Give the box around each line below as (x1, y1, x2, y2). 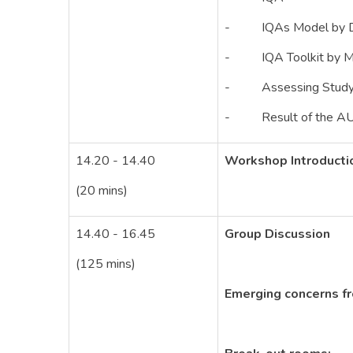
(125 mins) (76, 255, 136, 273)
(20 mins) (76, 182, 128, 199)
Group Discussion (225, 225, 330, 243)
